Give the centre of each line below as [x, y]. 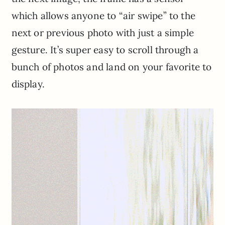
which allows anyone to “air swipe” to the [103, 15]
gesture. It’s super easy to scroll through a [105, 49]
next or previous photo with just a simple [102, 32]
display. [28, 84]
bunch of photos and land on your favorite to [111, 67]
